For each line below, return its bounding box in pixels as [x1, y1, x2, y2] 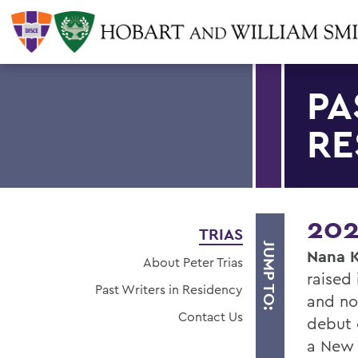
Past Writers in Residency [95, 281, 243, 297]
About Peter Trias [143, 254, 243, 270]
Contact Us [178, 308, 243, 324]
